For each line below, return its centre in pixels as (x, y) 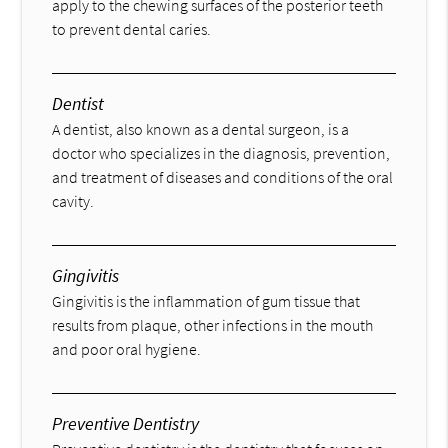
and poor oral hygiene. (127, 348)
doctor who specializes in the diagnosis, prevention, (221, 152)
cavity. (73, 200)
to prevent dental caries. (132, 28)
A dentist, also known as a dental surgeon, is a (201, 128)
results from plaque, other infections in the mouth (213, 324)
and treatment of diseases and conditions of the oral (223, 176)
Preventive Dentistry (126, 423)
